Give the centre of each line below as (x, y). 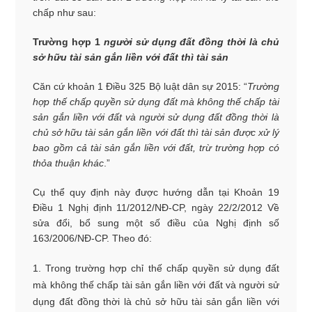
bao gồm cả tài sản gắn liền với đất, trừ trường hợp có (156, 147)
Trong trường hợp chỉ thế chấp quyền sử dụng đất (162, 268)
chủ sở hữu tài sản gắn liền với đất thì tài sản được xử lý (156, 132)
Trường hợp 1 (68, 41)
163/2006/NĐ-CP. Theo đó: (93, 238)
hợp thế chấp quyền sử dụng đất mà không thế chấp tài (156, 101)
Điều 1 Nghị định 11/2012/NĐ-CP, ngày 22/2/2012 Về (156, 207)
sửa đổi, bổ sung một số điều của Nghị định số (156, 223)
